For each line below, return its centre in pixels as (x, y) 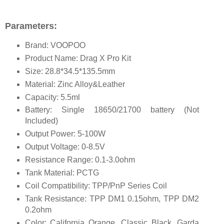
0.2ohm (38, 210)
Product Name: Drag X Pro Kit (78, 58)
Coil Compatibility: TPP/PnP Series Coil (96, 186)
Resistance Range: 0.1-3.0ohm (80, 160)
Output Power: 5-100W (65, 134)
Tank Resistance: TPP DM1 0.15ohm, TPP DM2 (112, 199)
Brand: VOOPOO (55, 45)
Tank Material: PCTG (62, 173)
